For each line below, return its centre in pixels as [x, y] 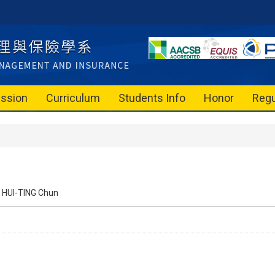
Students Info [152, 98]
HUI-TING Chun [30, 193]
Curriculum [73, 98]
